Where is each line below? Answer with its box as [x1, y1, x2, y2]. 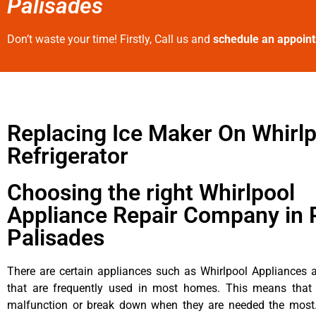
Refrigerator [7, 142, 128, 169]
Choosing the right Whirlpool [7, 178, 295, 206]
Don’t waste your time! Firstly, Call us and [7, 32, 213, 46]
